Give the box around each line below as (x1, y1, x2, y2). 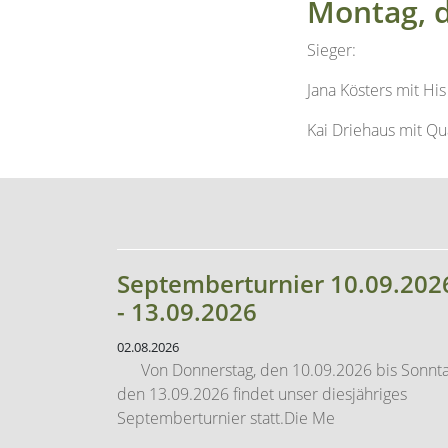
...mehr (117, 375, 167, 398)
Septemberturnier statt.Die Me (117, 335, 335, 358)
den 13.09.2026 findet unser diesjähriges (117, 311, 407, 334)
